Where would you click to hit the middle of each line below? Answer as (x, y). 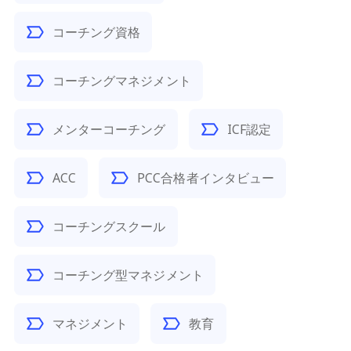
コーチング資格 (96, 32)
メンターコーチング (109, 129)
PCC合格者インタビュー (206, 178)
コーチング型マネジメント (128, 275)
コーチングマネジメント (121, 81)
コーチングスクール (109, 226)
